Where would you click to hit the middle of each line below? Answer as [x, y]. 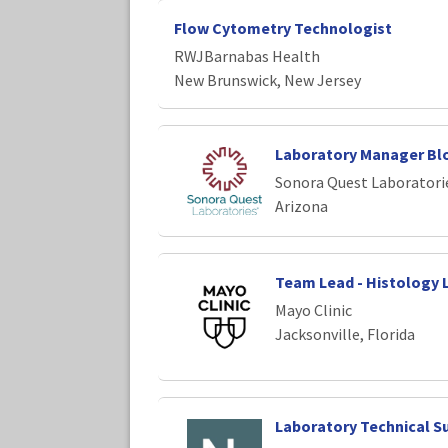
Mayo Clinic [313, 310]
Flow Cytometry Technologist [283, 27]
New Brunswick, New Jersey [267, 79]
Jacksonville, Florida [344, 334]
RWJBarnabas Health [247, 55]
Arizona [301, 205]
